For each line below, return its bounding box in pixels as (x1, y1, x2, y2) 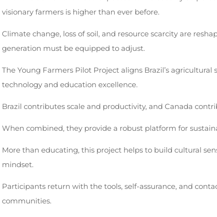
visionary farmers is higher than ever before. (1, 7, 159, 16)
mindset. (1, 159, 33, 169)
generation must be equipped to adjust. (1, 43, 145, 53)
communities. (1, 196, 51, 205)
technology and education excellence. (1, 79, 138, 89)
